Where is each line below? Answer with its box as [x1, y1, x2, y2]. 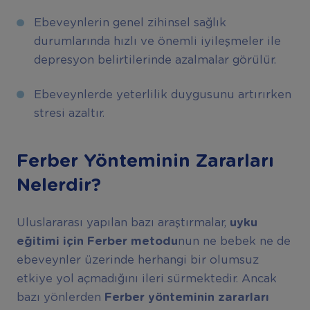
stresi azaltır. [33, 108, 104, 120]
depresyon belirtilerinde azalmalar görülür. [33, 55, 276, 66]
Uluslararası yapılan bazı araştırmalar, [16, 217, 230, 229]
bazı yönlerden [16, 292, 104, 304]
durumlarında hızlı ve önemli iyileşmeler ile [33, 36, 281, 48]
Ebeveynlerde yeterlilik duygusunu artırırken [33, 89, 291, 101]
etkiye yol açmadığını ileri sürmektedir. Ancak [16, 273, 277, 285]
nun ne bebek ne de [177, 236, 291, 248]
